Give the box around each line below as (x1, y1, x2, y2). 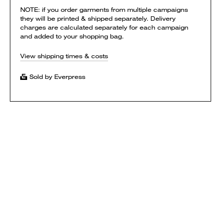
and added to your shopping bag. (20, 32, 124, 40)
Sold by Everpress (30, 73, 85, 81)
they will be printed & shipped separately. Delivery (20, 14, 176, 23)
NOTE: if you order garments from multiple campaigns (20, 5, 188, 14)
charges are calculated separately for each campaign (20, 23, 188, 32)
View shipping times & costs (20, 52, 108, 60)
